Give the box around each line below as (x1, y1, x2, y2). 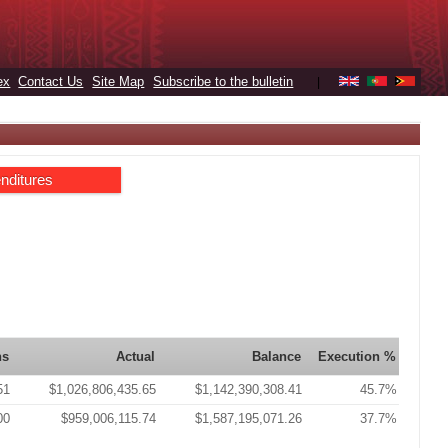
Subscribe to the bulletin (153, 74, 294, 89)
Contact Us (18, 74, 84, 89)
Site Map (92, 74, 145, 89)
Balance (252, 349, 302, 364)
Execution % (318, 349, 397, 364)
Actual (116, 349, 156, 364)
